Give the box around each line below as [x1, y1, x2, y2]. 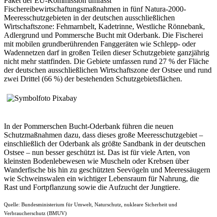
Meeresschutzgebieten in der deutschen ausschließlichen [4, 13, 175, 22]
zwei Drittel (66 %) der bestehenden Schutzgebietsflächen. [4, 74, 182, 83]
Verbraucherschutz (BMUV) [4, 210, 67, 216]
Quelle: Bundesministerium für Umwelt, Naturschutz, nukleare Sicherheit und [4, 201, 177, 207]
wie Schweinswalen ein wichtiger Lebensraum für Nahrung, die [4, 174, 199, 183]
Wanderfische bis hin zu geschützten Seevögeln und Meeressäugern [4, 165, 210, 174]
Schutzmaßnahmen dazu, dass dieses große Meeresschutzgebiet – [4, 130, 203, 139]
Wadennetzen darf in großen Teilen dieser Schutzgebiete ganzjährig [4, 48, 209, 57]
